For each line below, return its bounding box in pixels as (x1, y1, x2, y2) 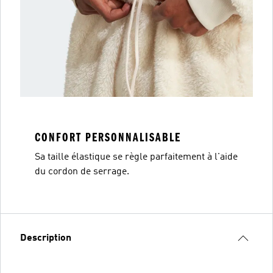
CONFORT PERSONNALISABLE (35, 130, 181, 144)
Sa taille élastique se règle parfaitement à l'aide (35, 152, 238, 162)
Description (20, 233, 71, 243)
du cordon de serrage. (35, 167, 129, 177)
